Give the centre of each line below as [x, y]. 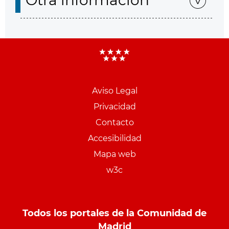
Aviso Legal [114, 91]
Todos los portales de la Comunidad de [114, 213]
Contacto [114, 122]
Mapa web [114, 154]
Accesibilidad [114, 138]
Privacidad [114, 107]
